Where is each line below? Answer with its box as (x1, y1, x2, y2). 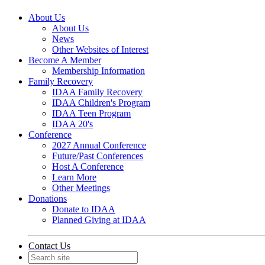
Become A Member (28, 55, 101, 65)
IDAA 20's (52, 119, 93, 129)
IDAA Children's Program (52, 98, 150, 108)
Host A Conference (52, 161, 124, 172)
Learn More (52, 172, 96, 182)
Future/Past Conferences (52, 151, 143, 161)
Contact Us (28, 241, 70, 251)
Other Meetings (52, 183, 110, 193)
